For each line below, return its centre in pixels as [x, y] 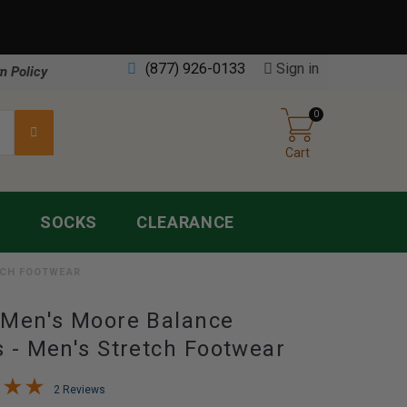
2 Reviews [80, 390]
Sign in [297, 69]
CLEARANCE [185, 222]
